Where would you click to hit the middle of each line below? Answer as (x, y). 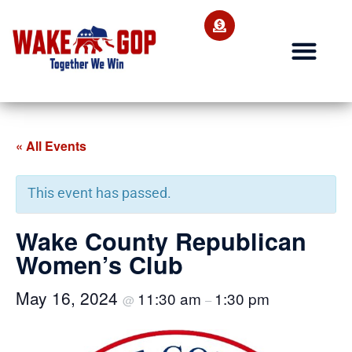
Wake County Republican (161, 240)
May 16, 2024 (69, 297)
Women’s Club (99, 264)
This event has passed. (99, 192)
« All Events (51, 145)
